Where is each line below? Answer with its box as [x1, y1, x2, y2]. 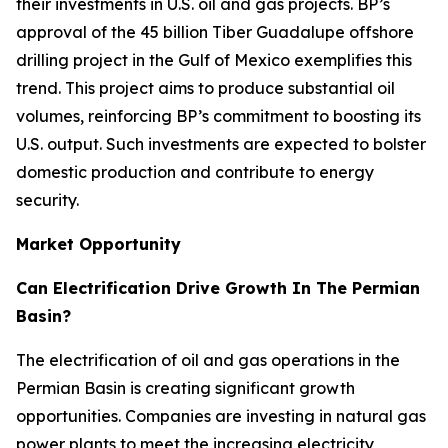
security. [16, 190, 79, 211]
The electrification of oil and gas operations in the [16, 350, 400, 371]
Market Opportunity [16, 234, 181, 255]
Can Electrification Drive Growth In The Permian [16, 278, 420, 299]
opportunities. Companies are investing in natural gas [16, 406, 426, 427]
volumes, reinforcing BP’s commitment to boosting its [16, 106, 421, 127]
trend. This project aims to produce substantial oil [16, 78, 395, 99]
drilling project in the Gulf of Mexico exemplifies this [16, 50, 412, 71]
